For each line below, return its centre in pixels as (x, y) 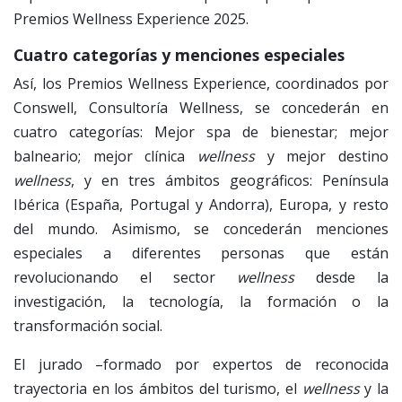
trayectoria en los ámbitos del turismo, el (158, 388)
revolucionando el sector (125, 277)
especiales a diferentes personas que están (201, 253)
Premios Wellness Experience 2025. (131, 18)
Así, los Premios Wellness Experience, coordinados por (201, 83)
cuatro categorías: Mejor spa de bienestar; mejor (201, 131)
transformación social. (88, 325)
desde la (341, 277)
